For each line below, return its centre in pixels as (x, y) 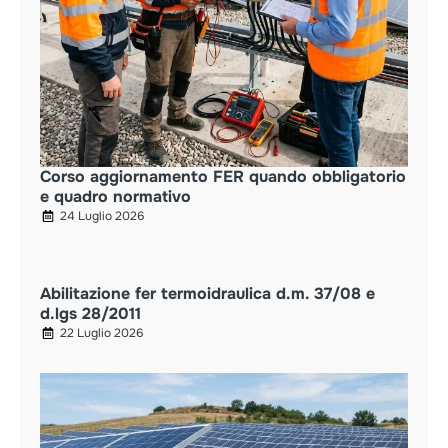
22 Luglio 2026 (101, 332)
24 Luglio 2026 (102, 215)
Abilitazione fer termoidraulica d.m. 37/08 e (207, 293)
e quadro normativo (115, 196)
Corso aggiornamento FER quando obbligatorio (223, 176)
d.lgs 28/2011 (90, 313)
